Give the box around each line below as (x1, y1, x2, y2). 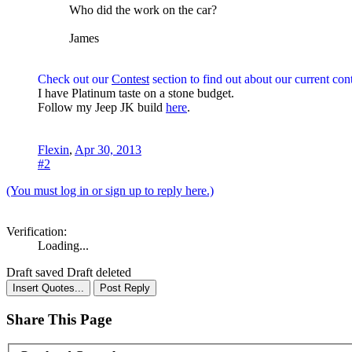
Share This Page (6, 310, 112, 328)
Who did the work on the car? (69, 3, 217, 17)
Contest (112, 72, 149, 86)
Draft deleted (67, 266, 131, 280)
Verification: (6, 225, 67, 239)
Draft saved (6, 266, 64, 280)
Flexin (38, 143, 69, 157)
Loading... (38, 239, 89, 253)
